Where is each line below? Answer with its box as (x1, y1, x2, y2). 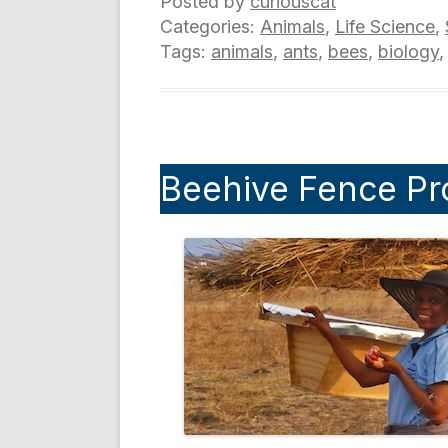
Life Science (335, 16, 435, 37)
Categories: (160, 16, 260, 37)
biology (378, 41, 439, 62)
